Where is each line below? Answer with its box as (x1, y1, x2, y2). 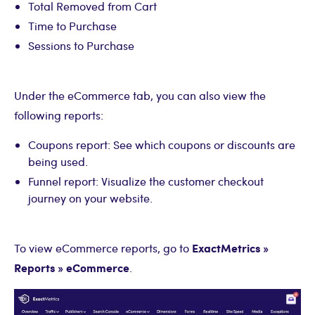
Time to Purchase (28, 18, 117, 33)
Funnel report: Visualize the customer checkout (28, 173, 264, 188)
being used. (28, 153, 88, 169)
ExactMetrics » (192, 239, 269, 256)
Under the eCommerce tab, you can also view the (14, 87, 266, 103)
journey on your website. (28, 190, 153, 205)
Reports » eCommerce (14, 259, 129, 276)
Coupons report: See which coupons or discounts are (28, 136, 295, 152)
